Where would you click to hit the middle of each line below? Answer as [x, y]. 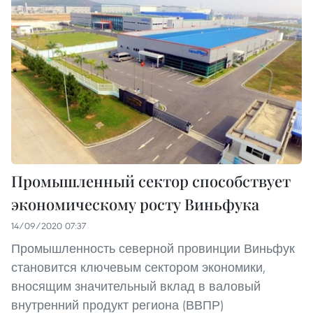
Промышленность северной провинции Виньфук [153, 248]
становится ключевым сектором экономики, [138, 267]
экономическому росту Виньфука [135, 204]
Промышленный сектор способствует [151, 181]
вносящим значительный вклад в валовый [136, 286]
